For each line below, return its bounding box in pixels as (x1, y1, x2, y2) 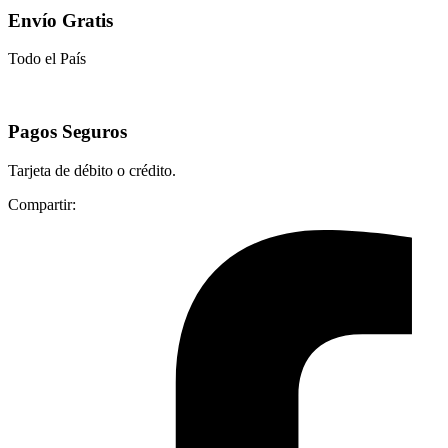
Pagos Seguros (8, 121, 127, 143)
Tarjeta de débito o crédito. (8, 161, 176, 179)
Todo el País (8, 50, 86, 68)
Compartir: (8, 195, 76, 213)
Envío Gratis (8, 9, 113, 31)
